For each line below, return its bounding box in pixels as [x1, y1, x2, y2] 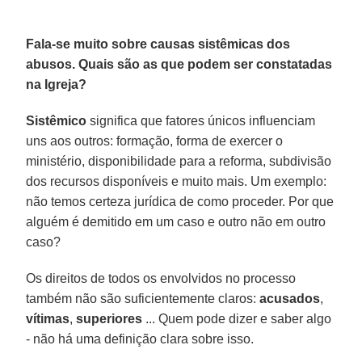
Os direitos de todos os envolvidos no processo [26, 271, 297, 285]
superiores [76, 311, 143, 326]
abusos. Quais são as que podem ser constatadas [26, 57, 333, 71]
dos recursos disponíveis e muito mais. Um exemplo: [26, 174, 327, 188]
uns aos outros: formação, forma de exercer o [26, 133, 284, 148]
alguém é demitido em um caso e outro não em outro [26, 214, 326, 229]
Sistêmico [26, 113, 87, 128]
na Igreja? [26, 77, 87, 91]
